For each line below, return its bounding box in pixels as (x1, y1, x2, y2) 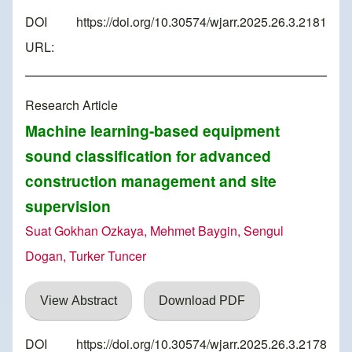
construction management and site (25, 170, 277, 192)
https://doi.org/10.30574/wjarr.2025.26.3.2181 (76, 13, 327, 31)
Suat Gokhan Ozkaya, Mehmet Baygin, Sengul (25, 222, 284, 240)
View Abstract (40, 294, 117, 308)
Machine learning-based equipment (25, 119, 280, 142)
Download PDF (159, 294, 245, 308)
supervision (25, 195, 111, 218)
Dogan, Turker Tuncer (25, 247, 146, 266)
